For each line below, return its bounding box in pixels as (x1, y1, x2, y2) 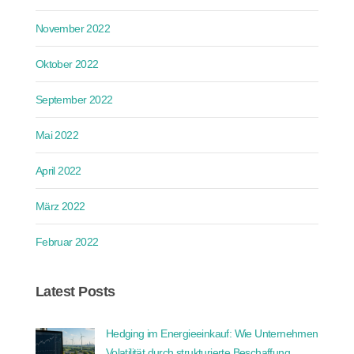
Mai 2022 (35, 128, 78, 141)
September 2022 (35, 92, 113, 106)
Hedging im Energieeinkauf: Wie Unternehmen (105, 326, 318, 340)
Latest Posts (35, 283, 115, 299)
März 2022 (35, 199, 85, 213)
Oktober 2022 (35, 57, 99, 70)
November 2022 (35, 21, 110, 35)
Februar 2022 (35, 235, 99, 248)
